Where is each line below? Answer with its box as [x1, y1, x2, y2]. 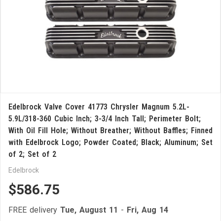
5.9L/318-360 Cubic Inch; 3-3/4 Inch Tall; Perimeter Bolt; [8, 114, 201, 123]
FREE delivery [8, 205, 60, 215]
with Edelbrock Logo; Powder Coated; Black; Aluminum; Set [8, 138, 213, 147]
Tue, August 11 [60, 205, 118, 215]
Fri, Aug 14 [127, 205, 168, 215]
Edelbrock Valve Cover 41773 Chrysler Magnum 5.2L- [8, 102, 189, 111]
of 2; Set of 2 [8, 149, 56, 159]
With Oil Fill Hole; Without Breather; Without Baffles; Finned [8, 126, 213, 135]
